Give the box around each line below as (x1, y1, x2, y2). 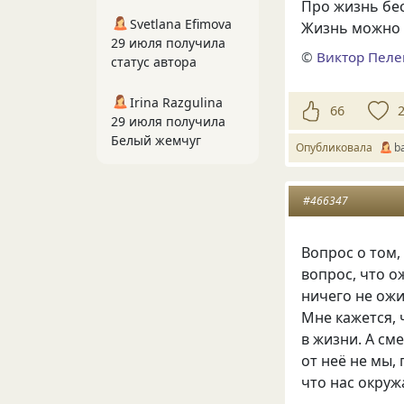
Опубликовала (296, 139, 378, 155)
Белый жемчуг (111, 132, 201, 149)
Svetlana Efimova (130, 15, 232, 32)
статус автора (111, 53, 197, 70)
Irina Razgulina (130, 94, 223, 111)
